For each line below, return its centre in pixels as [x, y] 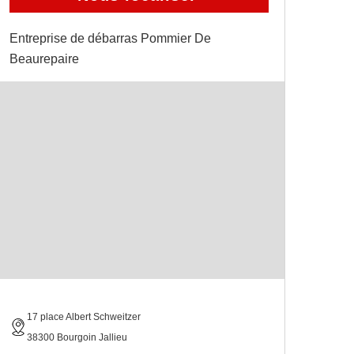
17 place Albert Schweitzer [84, 316]
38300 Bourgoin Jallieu [77, 337]
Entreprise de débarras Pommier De [110, 38]
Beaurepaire [44, 58]
